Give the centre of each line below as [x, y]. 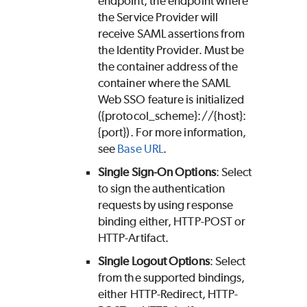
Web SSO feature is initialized [171, 100]
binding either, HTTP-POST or [172, 222]
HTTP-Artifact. [134, 238]
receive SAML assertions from [172, 34]
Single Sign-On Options [157, 172]
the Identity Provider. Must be [171, 50]
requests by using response [166, 205]
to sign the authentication [162, 189]
